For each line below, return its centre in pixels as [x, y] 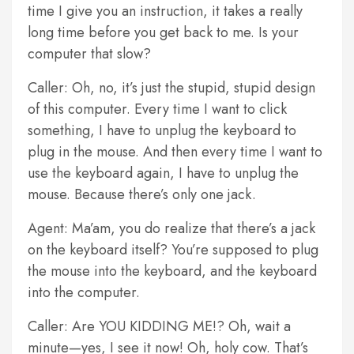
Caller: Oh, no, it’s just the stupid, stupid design [171, 88]
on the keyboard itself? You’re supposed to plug [173, 250]
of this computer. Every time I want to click [157, 109]
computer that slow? [89, 54]
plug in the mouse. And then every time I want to [175, 152]
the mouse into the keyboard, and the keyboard [172, 271]
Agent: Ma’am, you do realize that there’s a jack [171, 228]
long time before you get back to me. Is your [163, 32]
